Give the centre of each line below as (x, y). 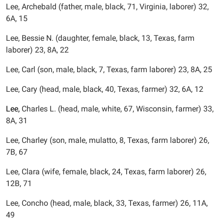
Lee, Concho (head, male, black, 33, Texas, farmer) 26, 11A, (107, 203)
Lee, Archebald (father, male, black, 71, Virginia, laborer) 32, (107, 7)
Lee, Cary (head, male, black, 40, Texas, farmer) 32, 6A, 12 (105, 89)
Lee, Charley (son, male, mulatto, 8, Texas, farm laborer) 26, (108, 140)
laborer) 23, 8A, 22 (37, 50)
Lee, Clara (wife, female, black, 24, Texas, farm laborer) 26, (106, 172)
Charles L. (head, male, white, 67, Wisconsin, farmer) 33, (117, 109)
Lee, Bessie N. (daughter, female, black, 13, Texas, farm (100, 38)
